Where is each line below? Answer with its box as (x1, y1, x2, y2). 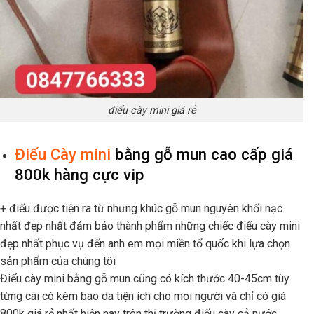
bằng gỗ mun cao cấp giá (110, 145, 293, 164)
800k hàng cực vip (14, 165, 144, 184)
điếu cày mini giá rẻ (107, 104, 196, 116)
